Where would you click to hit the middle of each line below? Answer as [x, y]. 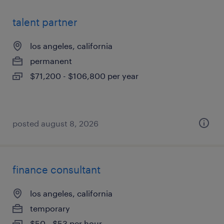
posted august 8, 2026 [55, 123]
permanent [51, 61]
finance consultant [56, 169]
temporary [50, 208]
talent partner [45, 22]
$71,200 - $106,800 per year [84, 76]
